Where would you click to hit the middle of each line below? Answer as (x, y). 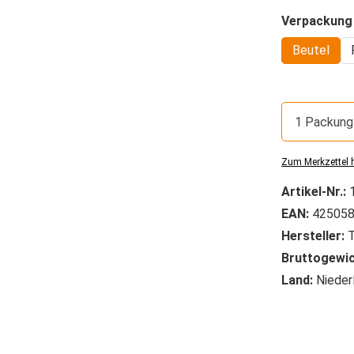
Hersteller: (313, 236)
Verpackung (317, 21)
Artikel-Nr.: (315, 192)
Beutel (311, 50)
